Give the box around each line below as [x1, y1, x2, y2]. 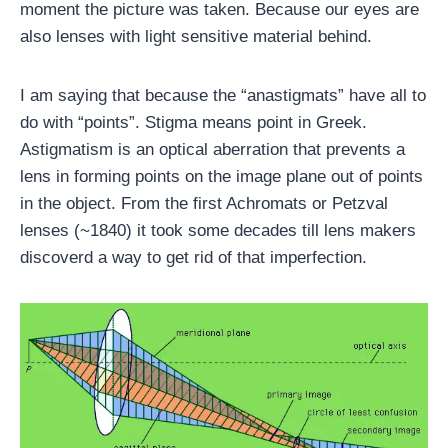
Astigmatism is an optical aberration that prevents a [20, 140, 405, 159]
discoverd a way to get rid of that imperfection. [20, 248, 367, 267]
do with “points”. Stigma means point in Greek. [20, 113, 367, 132]
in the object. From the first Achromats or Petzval [20, 194, 388, 213]
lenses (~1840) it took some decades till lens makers [20, 221, 416, 240]
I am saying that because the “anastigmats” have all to [20, 86, 426, 105]
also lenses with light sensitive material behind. [20, 27, 372, 46]
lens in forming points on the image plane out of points [20, 167, 423, 186]
